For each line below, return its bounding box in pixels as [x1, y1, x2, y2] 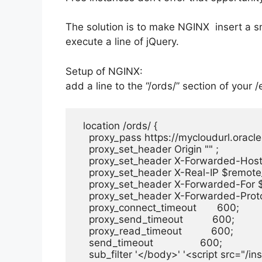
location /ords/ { [77, 120, 157, 132]
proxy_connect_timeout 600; [77, 202, 239, 214]
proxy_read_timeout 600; [77, 225, 233, 237]
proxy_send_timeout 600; [77, 213, 235, 226]
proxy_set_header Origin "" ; [77, 143, 219, 156]
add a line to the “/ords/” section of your [65, 80, 255, 92]
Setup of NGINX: [65, 65, 143, 77]
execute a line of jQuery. [65, 36, 179, 48]
